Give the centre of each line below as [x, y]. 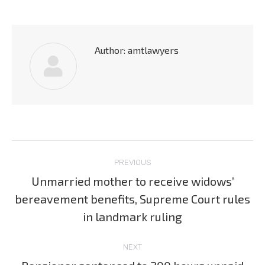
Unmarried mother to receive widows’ [132, 181]
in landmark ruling [132, 216]
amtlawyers [152, 50]
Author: [110, 50]
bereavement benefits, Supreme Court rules [132, 198]
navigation [60, 178]
